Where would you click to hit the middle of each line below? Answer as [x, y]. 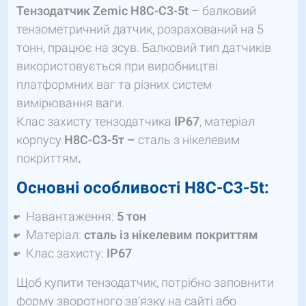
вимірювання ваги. [70, 103]
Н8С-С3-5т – [100, 140]
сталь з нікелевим [187, 140]
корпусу [40, 140]
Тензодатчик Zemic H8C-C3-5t [102, 11]
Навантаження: [71, 217]
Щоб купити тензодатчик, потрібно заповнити [145, 283]
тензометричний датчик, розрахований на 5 [140, 29]
